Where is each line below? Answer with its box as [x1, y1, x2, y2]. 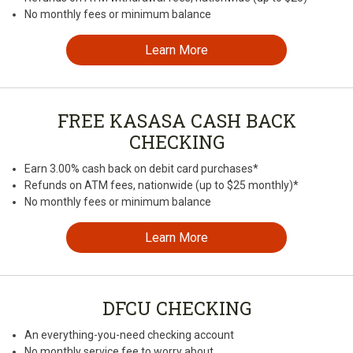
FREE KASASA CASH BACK [57, 109, 296, 133]
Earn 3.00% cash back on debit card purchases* [24, 162, 258, 176]
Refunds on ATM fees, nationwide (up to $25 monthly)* [24, 179, 299, 192]
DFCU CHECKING [102, 296, 251, 321]
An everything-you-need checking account [24, 329, 234, 342]
